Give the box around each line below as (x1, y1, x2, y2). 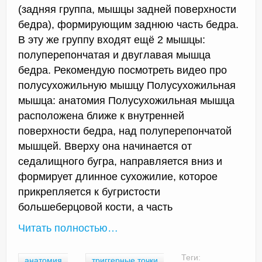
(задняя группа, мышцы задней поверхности (18, 4, 236, 16)
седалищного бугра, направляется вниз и (18, 156, 222, 168)
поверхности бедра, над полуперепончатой (18, 125, 232, 137)
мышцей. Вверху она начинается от (18, 140, 192, 153)
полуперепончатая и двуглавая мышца (18, 49, 211, 61)
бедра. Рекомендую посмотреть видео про (18, 64, 227, 77)
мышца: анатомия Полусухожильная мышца (18, 95, 235, 107)
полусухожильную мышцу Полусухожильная (18, 80, 236, 92)
